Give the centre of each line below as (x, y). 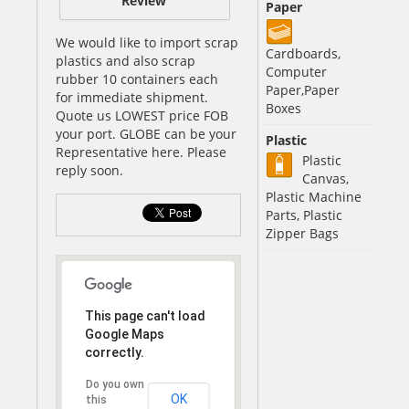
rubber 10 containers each (137, 79)
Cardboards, (303, 53)
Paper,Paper (302, 90)
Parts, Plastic (304, 215)
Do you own (115, 384)
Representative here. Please (141, 152)
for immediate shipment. (132, 97)
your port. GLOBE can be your (146, 133)
